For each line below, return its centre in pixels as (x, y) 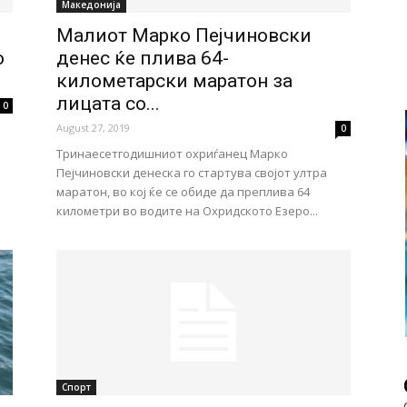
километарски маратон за (174, 81)
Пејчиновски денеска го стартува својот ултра (192, 173)
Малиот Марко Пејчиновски (184, 35)
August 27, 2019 (93, 128)
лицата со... (108, 104)
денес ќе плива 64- (143, 58)
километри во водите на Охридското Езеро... (187, 211)
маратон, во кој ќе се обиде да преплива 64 (183, 192)
